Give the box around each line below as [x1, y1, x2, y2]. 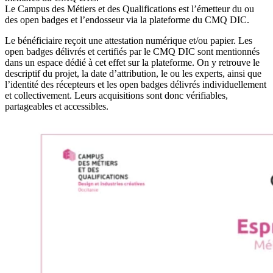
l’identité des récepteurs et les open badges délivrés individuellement [5, 79, 266, 90]
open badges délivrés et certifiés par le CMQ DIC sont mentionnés [5, 46, 260, 57]
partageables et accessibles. [5, 101, 108, 112]
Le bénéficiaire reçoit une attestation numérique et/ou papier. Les [5, 35, 252, 46]
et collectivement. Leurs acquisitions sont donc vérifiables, [5, 90, 228, 101]
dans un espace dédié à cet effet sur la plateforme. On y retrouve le [5, 57, 260, 68]
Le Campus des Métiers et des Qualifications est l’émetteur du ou [5, 3, 254, 14]
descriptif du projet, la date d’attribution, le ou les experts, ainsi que [5, 68, 261, 79]
